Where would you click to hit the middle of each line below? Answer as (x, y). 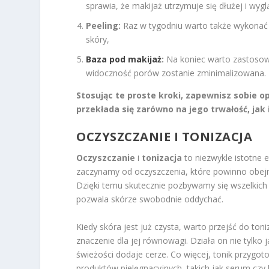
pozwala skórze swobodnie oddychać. (150, 199)
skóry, (98, 40)
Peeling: (104, 26)
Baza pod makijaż (124, 59)
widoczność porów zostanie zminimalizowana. (176, 73)
